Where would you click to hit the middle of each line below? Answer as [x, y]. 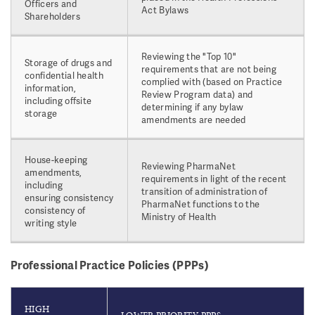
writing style [51, 223]
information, [50, 88]
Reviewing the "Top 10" [189, 56]
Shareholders [52, 16]
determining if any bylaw [193, 107]
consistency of [55, 210]
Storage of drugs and [69, 63]
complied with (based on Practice [212, 82]
